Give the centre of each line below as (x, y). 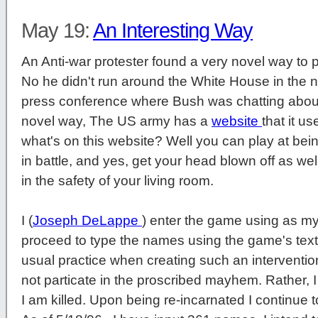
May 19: (57, 31)
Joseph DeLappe (87, 221)
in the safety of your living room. (117, 181)
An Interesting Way (173, 31)
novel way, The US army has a (116, 121)
